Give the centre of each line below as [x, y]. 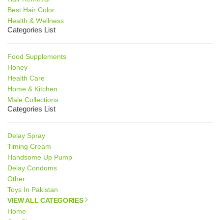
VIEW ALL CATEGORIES [45, 200]
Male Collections [33, 99]
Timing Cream [29, 146]
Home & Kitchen [32, 89]
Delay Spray [26, 135]
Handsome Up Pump [40, 157]
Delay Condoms [32, 168]
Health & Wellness [36, 20]
